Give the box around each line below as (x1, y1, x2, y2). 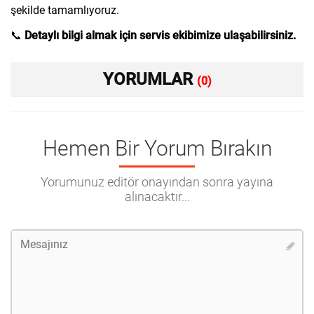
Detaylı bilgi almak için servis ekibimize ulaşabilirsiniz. (25, 29, 296, 42)
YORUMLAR (102, 69, 197, 89)
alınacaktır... (124, 189, 190, 204)
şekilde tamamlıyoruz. (11, 4, 119, 17)
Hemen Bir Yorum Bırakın (42, 136, 272, 161)
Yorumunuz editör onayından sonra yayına (41, 175, 273, 189)
